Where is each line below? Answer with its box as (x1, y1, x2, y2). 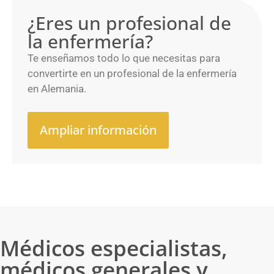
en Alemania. (28, 82, 86, 95)
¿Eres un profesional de (28, 10, 231, 35)
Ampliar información (40, 122, 157, 139)
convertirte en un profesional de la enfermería (28, 67, 237, 80)
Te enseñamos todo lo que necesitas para (28, 51, 220, 64)
